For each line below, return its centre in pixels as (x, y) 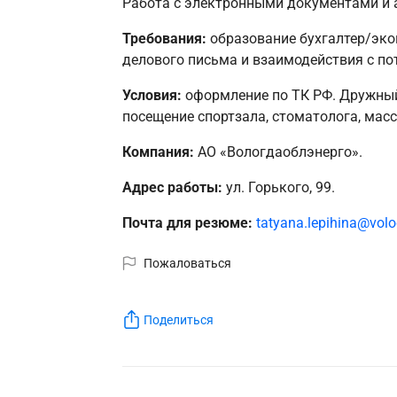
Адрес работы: (172, 188)
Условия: (152, 96)
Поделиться (179, 319)
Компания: (158, 152)
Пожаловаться (187, 264)
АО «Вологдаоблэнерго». (278, 152)
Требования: (164, 39)
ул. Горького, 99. (278, 188)
